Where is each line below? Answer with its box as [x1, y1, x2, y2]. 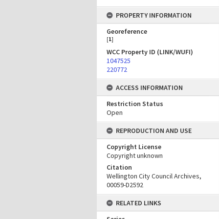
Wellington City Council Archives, [107, 172, 201, 180]
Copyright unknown [107, 151, 163, 160]
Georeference [107, 27, 147, 36]
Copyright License [107, 142, 161, 151]
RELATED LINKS [116, 198, 161, 207]
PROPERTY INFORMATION [116, 11, 192, 20]
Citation [107, 163, 132, 172]
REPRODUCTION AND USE [116, 126, 192, 135]
